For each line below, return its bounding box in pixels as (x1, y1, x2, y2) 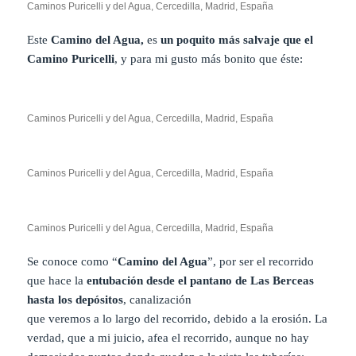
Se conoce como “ (27, 255, 118, 269)
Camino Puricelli (27, 52, 115, 66)
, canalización (123, 293, 192, 307)
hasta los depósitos (27, 293, 124, 307)
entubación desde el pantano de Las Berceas (87, 274, 315, 288)
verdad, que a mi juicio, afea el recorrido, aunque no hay (27, 331, 310, 345)
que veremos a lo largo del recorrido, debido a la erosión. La (27, 312, 328, 326)
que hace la (27, 274, 87, 288)
